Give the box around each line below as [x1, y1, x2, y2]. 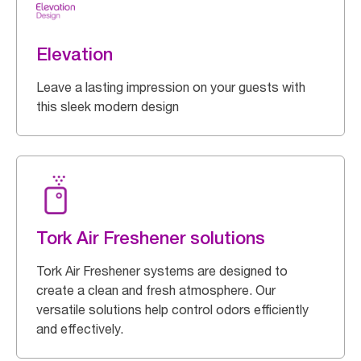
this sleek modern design [36, 98, 179, 114]
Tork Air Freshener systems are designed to [36, 263, 288, 279]
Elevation [36, 44, 113, 64]
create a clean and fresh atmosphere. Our [36, 282, 276, 298]
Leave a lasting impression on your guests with [36, 79, 305, 95]
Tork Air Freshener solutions [36, 227, 265, 248]
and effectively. [36, 321, 123, 337]
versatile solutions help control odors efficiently [36, 301, 309, 317]
